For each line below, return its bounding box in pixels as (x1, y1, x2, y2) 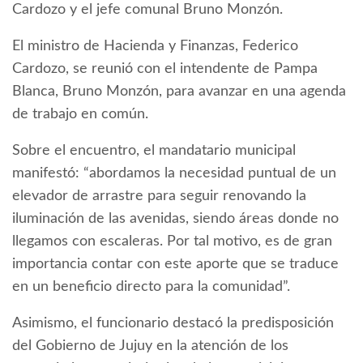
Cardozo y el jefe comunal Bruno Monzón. (12, 2, 283, 18)
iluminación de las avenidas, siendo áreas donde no (12, 211, 339, 227)
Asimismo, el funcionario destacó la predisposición (12, 316, 334, 331)
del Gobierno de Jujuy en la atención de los (12, 339, 288, 354)
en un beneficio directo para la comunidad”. (12, 280, 290, 295)
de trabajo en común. (12, 107, 148, 122)
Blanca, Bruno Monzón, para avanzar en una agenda (12, 84, 346, 100)
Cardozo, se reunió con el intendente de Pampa (12, 62, 318, 77)
